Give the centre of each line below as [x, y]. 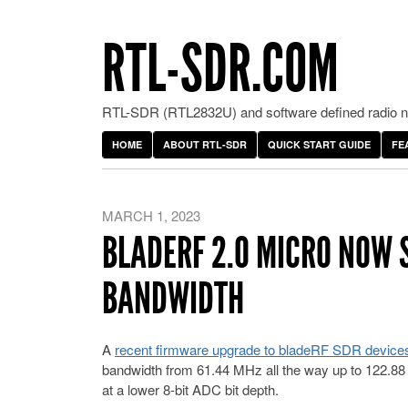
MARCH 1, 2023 [151, 215]
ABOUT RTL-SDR [205, 144]
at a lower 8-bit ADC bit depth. [190, 389]
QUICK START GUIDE [319, 144]
